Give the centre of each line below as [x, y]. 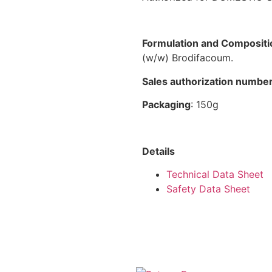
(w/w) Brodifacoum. [188, 58]
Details [158, 151]
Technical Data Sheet [215, 175]
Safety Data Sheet [208, 189]
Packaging [166, 105]
